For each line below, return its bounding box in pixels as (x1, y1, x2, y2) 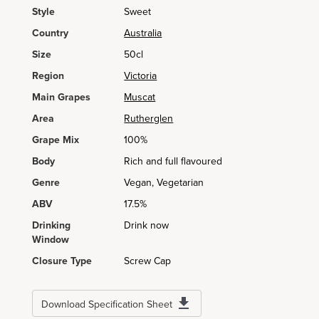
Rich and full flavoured (124, 155, 223, 167)
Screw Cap (124, 255, 172, 267)
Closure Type (32, 255, 92, 267)
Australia (124, 27, 162, 39)
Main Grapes (32, 91, 90, 103)
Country (32, 27, 68, 39)
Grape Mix (32, 134, 79, 146)
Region (32, 70, 64, 82)
